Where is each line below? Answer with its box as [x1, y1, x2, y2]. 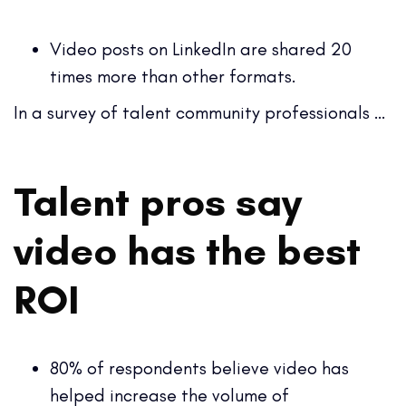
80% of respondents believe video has [50, 356, 349, 379]
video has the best [14, 225, 361, 275]
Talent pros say [14, 176, 302, 226]
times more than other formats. [50, 64, 301, 87]
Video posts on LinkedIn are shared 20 [50, 37, 352, 60]
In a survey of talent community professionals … [14, 101, 391, 123]
